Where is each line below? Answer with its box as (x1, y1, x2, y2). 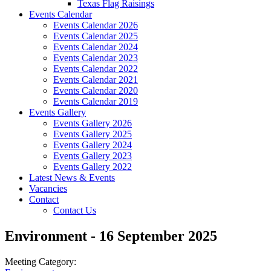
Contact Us (53, 205, 96, 215)
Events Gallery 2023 (53, 151, 132, 161)
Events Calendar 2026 (53, 20, 138, 30)
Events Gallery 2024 (53, 140, 132, 150)
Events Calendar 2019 (53, 96, 138, 106)
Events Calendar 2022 (53, 64, 138, 74)
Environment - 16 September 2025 (5, 227, 217, 244)
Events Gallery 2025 (53, 129, 132, 139)
